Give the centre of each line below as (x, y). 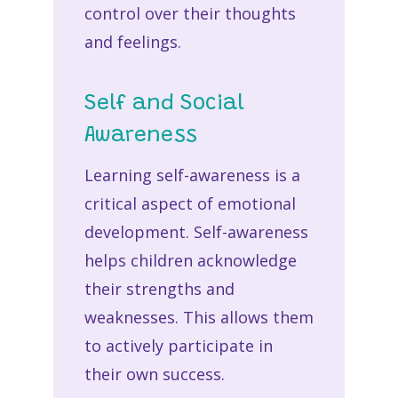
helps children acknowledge (190, 260)
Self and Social (164, 103)
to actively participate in (178, 345)
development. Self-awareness (196, 231)
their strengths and (159, 288)
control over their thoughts (190, 13)
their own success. (156, 374)
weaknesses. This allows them (199, 317)
